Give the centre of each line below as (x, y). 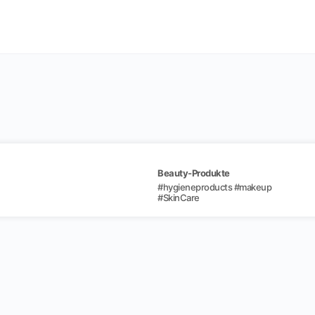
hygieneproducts (197, 187)
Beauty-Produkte (194, 173)
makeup (255, 187)
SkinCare (181, 198)
